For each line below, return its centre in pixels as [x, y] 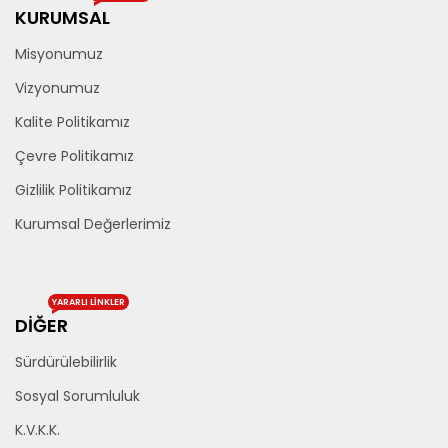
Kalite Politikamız [72, 121]
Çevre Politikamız [74, 155]
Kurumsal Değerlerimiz [93, 223]
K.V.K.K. [37, 429]
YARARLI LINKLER [88, 301]
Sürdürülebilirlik [66, 361]
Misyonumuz [59, 53]
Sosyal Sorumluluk [77, 395]
